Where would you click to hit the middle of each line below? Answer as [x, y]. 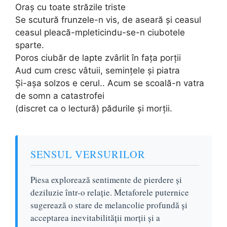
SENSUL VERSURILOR [88, 154]
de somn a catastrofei [60, 96]
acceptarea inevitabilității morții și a [95, 217]
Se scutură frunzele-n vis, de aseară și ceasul [108, 20]
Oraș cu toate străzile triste [70, 7]
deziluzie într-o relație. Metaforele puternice [110, 192]
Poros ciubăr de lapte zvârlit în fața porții [98, 58]
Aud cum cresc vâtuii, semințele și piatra [98, 70]
